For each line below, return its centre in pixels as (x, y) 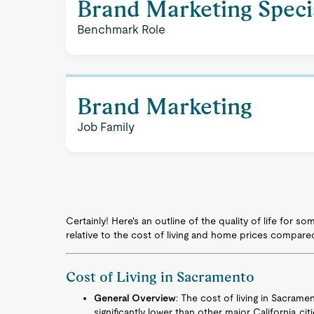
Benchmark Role (122, 29)
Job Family (106, 127)
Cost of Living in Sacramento (161, 277)
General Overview (135, 298)
